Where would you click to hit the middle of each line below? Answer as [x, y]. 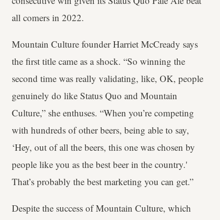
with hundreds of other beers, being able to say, [100, 130]
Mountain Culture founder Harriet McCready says [105, 44]
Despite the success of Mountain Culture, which [101, 208]
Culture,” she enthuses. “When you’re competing [103, 112]
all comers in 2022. [48, 17]
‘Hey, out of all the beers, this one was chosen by [103, 147]
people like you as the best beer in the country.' [99, 164]
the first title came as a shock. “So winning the [98, 61]
